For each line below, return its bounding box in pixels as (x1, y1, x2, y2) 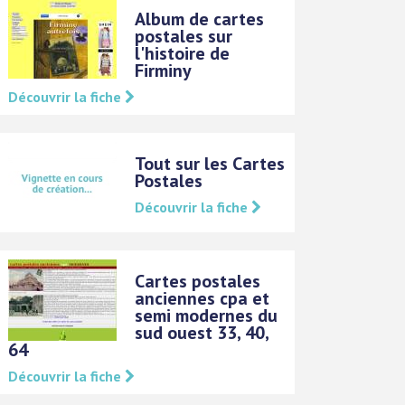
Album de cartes (135, 6, 265, 31)
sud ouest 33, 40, (135, 320, 269, 344)
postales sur (135, 24, 233, 48)
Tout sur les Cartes (135, 151, 286, 175)
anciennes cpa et (135, 286, 270, 310)
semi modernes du (135, 303, 278, 327)
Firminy (135, 58, 193, 82)
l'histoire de (135, 41, 231, 65)
